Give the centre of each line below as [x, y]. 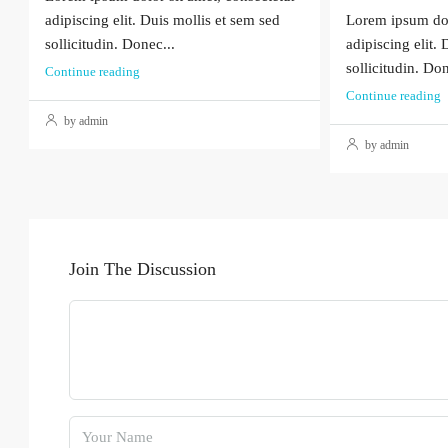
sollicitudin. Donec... [110, 44]
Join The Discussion [142, 269]
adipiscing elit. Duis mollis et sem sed [162, 20]
